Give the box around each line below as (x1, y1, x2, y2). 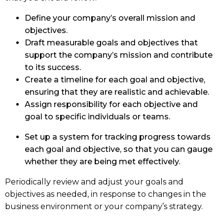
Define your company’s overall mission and (25, 13, 195, 23)
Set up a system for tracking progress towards (25, 132, 211, 142)
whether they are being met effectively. (25, 157, 180, 167)
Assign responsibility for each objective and (25, 100, 198, 110)
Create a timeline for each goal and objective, (25, 75, 205, 85)
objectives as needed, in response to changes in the (5, 189, 206, 199)
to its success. (25, 63, 81, 73)
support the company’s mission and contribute (25, 50, 213, 60)
